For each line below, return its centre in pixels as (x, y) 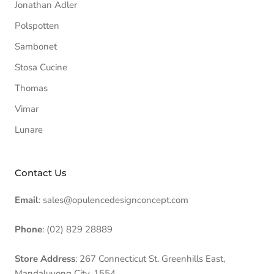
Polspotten (37, 26)
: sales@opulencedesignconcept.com (113, 200)
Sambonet (36, 46)
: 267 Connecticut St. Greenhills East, (150, 259)
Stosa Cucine (41, 67)
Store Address (45, 259)
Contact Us (41, 173)
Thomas (31, 88)
